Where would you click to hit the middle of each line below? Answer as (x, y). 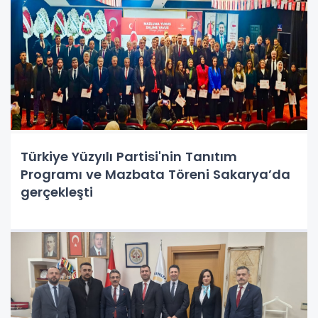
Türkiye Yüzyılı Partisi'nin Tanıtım (129, 156)
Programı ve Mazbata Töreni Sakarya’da (155, 174)
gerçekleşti (57, 192)
